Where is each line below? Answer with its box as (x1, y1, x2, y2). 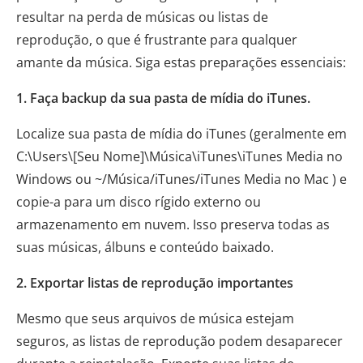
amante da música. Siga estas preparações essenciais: (16, 53, 346, 71)
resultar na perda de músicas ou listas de (16, 8, 268, 26)
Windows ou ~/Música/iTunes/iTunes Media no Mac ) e (16, 170, 347, 188)
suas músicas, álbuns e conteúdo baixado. (16, 238, 274, 256)
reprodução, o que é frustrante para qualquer (16, 31, 297, 49)
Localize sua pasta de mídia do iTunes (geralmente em (16, 125, 347, 143)
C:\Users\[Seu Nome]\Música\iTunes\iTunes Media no (16, 147, 343, 165)
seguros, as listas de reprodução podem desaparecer (16, 332, 343, 350)
